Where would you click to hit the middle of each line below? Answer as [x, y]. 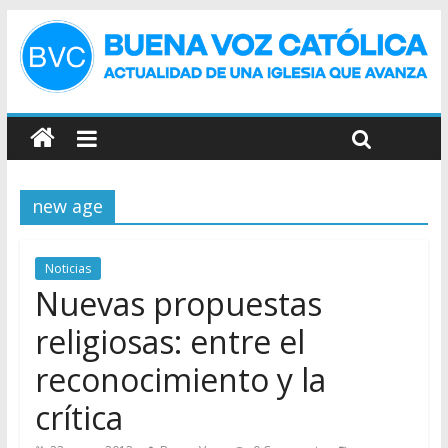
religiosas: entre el [169, 341]
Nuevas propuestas [178, 303]
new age [67, 205]
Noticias [67, 268]
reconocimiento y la [180, 379]
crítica [78, 417]
